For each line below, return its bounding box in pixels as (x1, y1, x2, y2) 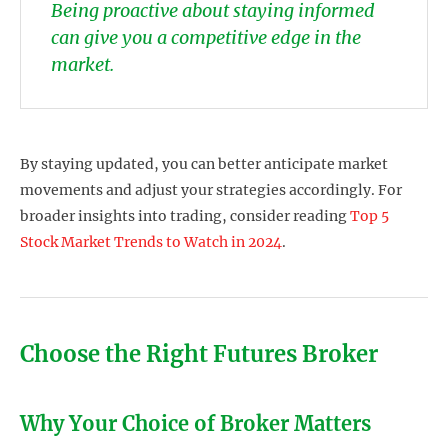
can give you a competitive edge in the (51, 25, 361, 49)
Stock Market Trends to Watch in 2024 (20, 232, 282, 251)
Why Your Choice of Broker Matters (20, 410, 371, 436)
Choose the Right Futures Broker (20, 339, 378, 368)
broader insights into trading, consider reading (20, 206, 350, 225)
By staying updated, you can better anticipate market (20, 154, 388, 173)
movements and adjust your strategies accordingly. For (20, 180, 402, 199)
